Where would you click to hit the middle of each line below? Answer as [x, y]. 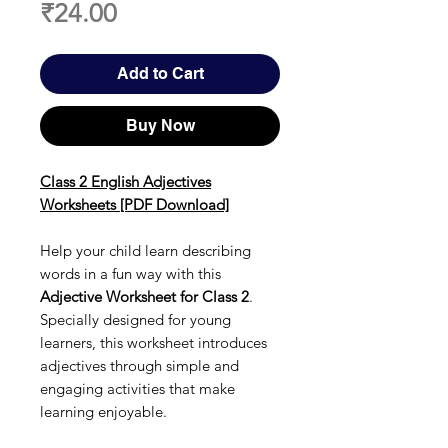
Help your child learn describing [145, 250]
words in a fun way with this [130, 273]
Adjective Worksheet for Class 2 [144, 296]
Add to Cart [160, 73]
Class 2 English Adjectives [125, 181]
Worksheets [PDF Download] [134, 204]
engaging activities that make [137, 388]
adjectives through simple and [139, 365]
